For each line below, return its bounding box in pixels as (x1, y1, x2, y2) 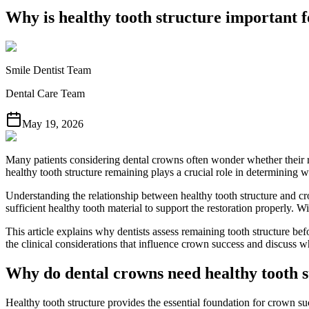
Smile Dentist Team (6, 64, 91, 76)
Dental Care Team (6, 88, 85, 99)
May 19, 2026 (22, 118, 83, 130)
